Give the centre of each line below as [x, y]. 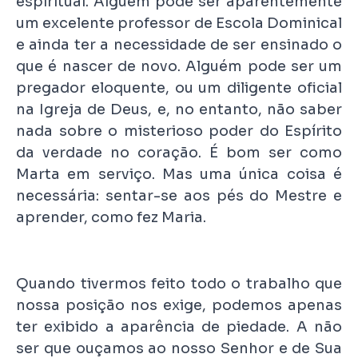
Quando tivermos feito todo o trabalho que [179, 283]
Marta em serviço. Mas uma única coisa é [179, 174]
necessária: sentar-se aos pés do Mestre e [179, 195]
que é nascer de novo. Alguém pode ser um [179, 66]
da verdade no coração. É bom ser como [179, 152]
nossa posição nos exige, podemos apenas [179, 305]
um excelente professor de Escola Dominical [179, 23]
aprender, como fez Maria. [111, 217]
